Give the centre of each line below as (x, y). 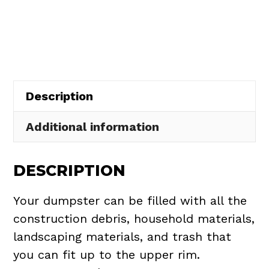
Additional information (93, 127)
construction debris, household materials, (134, 219)
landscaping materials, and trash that (122, 237)
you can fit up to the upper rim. (107, 255)
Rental (32, 17)
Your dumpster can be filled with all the (130, 201)
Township (41, 71)
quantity (38, 89)
